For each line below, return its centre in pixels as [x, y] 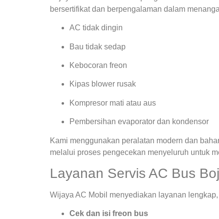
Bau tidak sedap [98, 46]
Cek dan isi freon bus [109, 214]
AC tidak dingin [96, 28]
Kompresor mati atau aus [113, 103]
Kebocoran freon [98, 65]
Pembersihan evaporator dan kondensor [139, 122]
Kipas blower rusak [103, 84]
